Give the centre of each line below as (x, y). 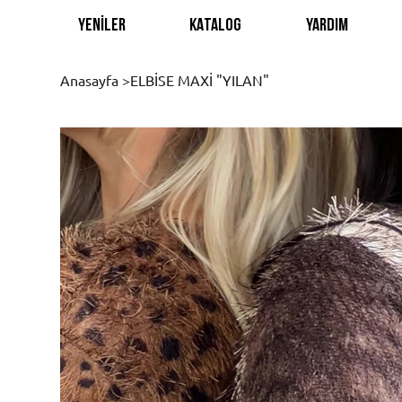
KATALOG (216, 26)
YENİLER (101, 26)
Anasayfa (90, 80)
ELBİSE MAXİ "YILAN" (200, 80)
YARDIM (328, 26)
